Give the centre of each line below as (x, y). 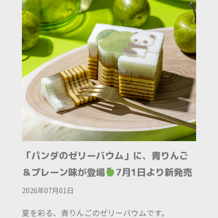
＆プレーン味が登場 (63, 172)
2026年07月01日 (47, 190)
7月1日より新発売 (154, 172)
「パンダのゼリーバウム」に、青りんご (105, 156)
